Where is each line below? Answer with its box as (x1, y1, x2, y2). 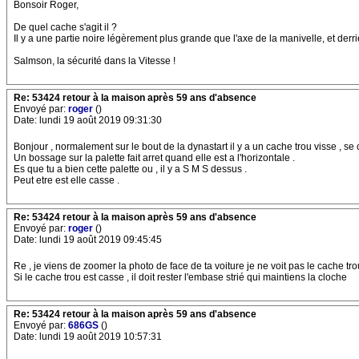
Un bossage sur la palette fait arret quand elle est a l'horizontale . (14, 152, 295, 163)
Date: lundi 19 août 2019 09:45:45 (14, 234, 162, 245)
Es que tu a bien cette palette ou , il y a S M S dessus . (14, 163, 247, 175)
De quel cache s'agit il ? (14, 22, 117, 33)
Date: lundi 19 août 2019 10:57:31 (14, 331, 162, 342)
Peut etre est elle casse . (14, 175, 119, 186)
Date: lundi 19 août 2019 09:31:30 (14, 115, 162, 126)
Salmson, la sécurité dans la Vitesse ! (14, 55, 175, 67)
